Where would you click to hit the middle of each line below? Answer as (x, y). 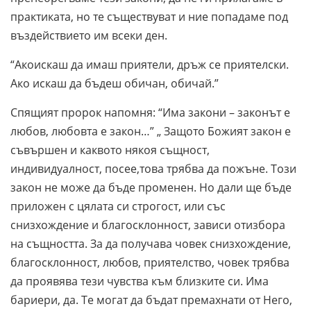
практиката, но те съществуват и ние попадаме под (149, 16)
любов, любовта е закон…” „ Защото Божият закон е (151, 131)
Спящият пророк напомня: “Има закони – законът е (150, 112)
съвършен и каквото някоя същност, (110, 150)
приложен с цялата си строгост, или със (118, 206)
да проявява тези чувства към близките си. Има (140, 281)
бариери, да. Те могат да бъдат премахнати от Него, (151, 300)
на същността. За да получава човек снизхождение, (151, 243)
